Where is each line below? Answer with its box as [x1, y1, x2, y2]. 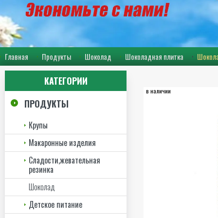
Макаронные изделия [29, 136, 96, 148]
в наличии [146, 86, 171, 95]
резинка [29, 163, 54, 175]
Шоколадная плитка [125, 51, 183, 62]
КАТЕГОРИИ [44, 74, 88, 87]
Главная [5, 51, 28, 62]
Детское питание [29, 198, 82, 210]
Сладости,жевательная [29, 154, 100, 166]
